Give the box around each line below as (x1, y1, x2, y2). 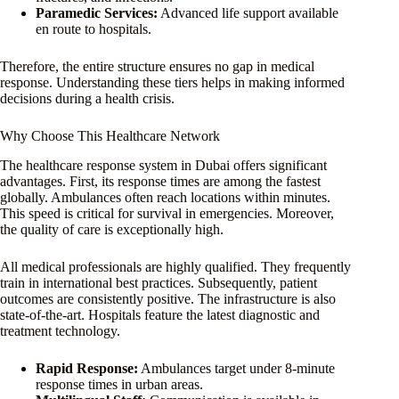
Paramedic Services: (36, 4, 158, 20)
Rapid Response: (36, 360, 138, 376)
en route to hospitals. (36, 20, 151, 37)
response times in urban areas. (36, 376, 203, 392)
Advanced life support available (158, 4, 338, 20)
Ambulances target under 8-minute (138, 360, 335, 376)
